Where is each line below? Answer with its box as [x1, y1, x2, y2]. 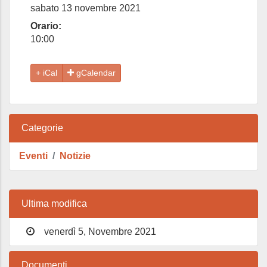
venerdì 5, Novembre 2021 [42, 226, 156, 237]
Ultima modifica [21, 198, 87, 209]
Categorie [21, 122, 63, 133]
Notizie [60, 150, 91, 161]
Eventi [19, 150, 48, 161]
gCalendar [74, 67, 116, 77]
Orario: [30, 20, 61, 31]
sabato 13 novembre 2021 [30, 2, 141, 13]
